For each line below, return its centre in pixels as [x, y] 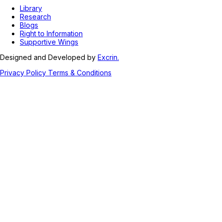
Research [35, 16]
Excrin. [108, 57]
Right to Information [51, 33]
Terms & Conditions [80, 72]
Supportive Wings [49, 42]
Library [31, 8]
